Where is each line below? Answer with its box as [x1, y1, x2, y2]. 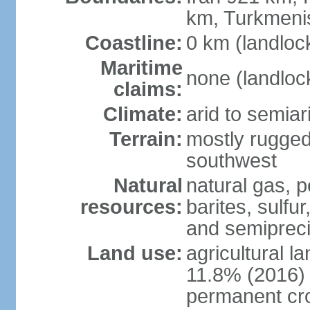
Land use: [86, 242, 183, 264]
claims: [113, 78, 183, 100]
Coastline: [84, 32, 183, 54]
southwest [185, 149, 277, 172]
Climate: [102, 103, 183, 125]
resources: [80, 196, 183, 218]
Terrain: [109, 128, 183, 150]
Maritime [100, 57, 183, 79]
